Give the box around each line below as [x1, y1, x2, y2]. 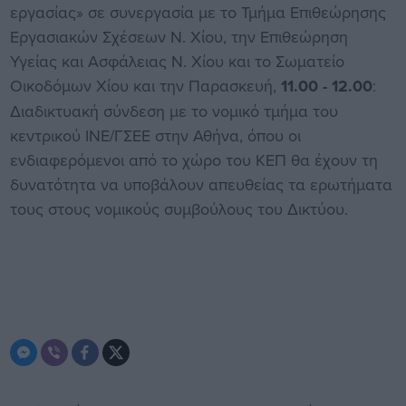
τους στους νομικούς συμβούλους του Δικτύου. [9, 197, 348, 220]
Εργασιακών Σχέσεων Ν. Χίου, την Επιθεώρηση [9, 24, 348, 48]
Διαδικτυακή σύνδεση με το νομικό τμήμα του [9, 99, 338, 122]
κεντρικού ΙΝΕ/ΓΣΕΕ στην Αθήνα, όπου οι [9, 123, 301, 147]
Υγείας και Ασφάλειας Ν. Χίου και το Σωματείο [9, 49, 344, 72]
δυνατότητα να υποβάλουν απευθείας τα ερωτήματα [9, 172, 392, 196]
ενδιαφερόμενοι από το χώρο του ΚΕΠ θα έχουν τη [9, 148, 378, 171]
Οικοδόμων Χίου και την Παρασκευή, [9, 73, 281, 97]
